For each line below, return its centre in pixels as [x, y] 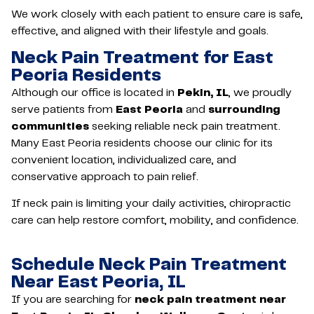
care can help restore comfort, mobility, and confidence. [155, 221]
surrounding [243, 110]
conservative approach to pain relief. [105, 177]
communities [50, 127]
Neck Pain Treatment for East [142, 59]
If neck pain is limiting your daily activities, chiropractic [151, 204]
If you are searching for [73, 299]
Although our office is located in [94, 93]
